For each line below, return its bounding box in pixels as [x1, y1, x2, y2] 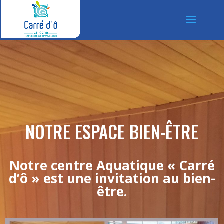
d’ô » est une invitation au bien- [8, 169, 215, 187]
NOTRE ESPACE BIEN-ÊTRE [25, 118, 198, 144]
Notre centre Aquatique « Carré [9, 156, 215, 174]
